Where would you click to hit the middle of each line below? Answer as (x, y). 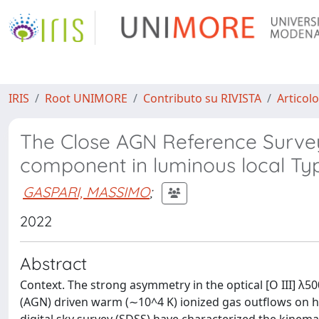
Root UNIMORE (86, 98)
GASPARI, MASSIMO (86, 192)
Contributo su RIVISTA (202, 98)
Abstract (53, 263)
